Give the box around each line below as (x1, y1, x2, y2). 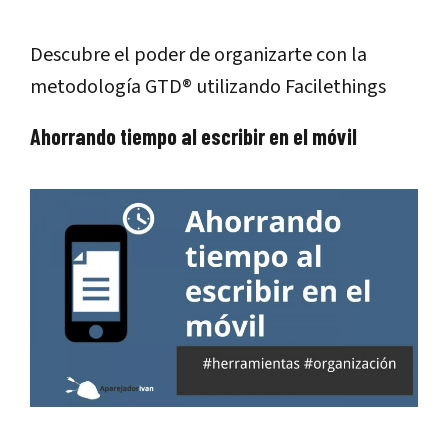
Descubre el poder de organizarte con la (30, 41, 367, 70)
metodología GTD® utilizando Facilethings (30, 73, 386, 102)
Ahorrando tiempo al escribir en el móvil (30, 123, 357, 150)
